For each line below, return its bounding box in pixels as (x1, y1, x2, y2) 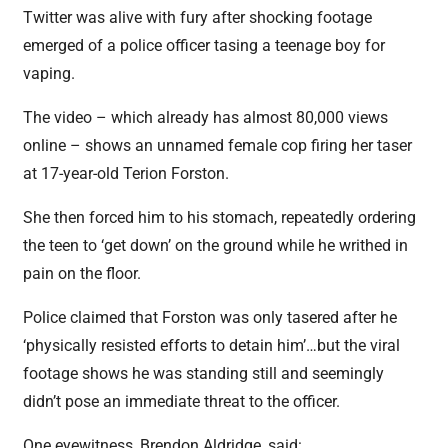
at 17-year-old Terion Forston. (23, 163, 234, 183)
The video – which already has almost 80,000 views (23, 107, 389, 127)
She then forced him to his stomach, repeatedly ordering (23, 207, 417, 227)
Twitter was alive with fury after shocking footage (23, 7, 373, 27)
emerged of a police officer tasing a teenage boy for (23, 35, 386, 55)
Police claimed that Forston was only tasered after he (23, 307, 398, 327)
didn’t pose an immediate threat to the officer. (23, 391, 345, 411)
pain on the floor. (23, 263, 146, 283)
